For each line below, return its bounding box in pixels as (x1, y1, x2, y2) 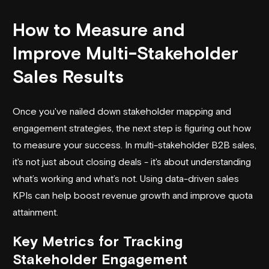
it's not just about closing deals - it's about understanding (13, 156, 251, 167)
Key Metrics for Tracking (13, 232, 183, 249)
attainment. (13, 206, 58, 217)
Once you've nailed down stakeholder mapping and (13, 105, 231, 116)
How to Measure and (13, 19, 185, 40)
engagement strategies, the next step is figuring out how (13, 122, 251, 133)
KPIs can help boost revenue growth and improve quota (13, 189, 253, 201)
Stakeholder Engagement (13, 250, 187, 267)
